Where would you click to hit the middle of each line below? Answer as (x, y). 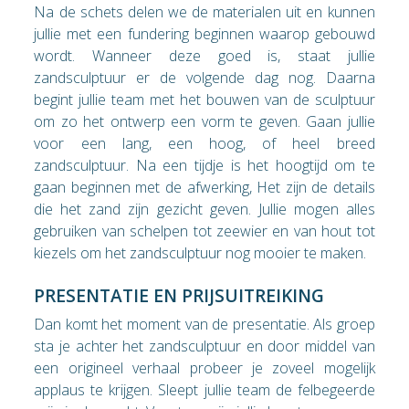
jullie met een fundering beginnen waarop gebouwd (204, 34)
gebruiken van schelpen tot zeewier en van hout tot (204, 231)
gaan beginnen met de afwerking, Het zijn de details (204, 188)
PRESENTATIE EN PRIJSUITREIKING (179, 295)
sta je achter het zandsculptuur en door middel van (204, 346)
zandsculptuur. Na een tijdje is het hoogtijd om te (204, 166)
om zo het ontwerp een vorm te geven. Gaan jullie (204, 122)
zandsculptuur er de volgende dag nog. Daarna (204, 78)
